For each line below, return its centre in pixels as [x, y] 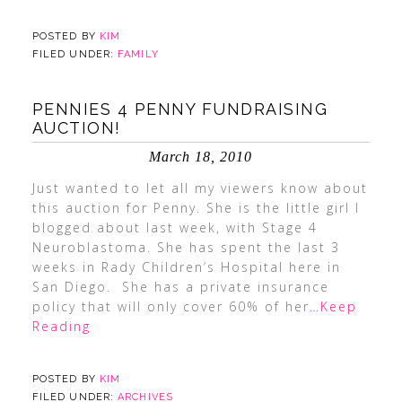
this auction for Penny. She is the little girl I [196, 208]
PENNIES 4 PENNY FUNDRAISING [180, 109]
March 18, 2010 [201, 157]
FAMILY [138, 54]
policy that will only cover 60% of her [170, 306]
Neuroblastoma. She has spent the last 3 [186, 247]
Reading [61, 326]
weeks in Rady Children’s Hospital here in [186, 267]
